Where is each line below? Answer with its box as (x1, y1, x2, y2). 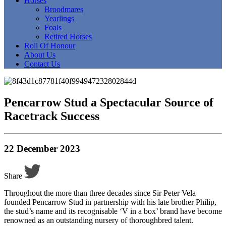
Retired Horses (44, 32, 92, 41)
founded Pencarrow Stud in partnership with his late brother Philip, (4, 198, 216, 207)
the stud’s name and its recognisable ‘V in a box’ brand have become (4, 207, 222, 216)
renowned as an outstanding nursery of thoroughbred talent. (4, 216, 193, 225)
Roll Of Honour (24, 41, 75, 50)
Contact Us (24, 59, 60, 68)
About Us (24, 50, 55, 59)
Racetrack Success (4, 109, 99, 123)
